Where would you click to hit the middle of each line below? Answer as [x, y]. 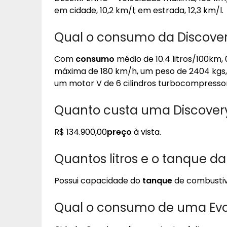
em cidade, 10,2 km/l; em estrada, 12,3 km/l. [139, 10]
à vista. [146, 132]
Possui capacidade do [98, 181]
